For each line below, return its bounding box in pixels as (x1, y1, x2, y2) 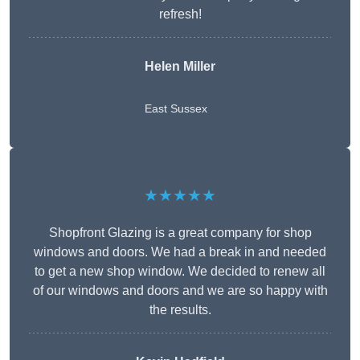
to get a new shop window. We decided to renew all (35, 264, 325, 279)
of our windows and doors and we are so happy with (32, 284, 328, 298)
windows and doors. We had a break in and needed (34, 245, 326, 260)
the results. (149, 303, 211, 317)
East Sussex (145, 102, 207, 116)
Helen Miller (145, 59, 215, 74)
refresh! (158, 7, 202, 22)
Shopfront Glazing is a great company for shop (48, 226, 312, 240)
